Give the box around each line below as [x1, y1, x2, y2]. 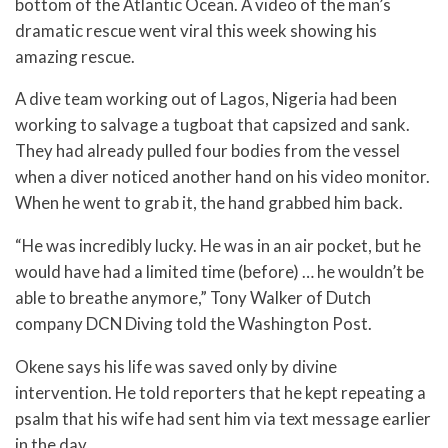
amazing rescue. [15, 45, 135, 67]
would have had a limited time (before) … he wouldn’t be [15, 261, 424, 283]
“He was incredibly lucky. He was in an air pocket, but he [15, 235, 421, 257]
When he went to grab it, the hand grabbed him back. [15, 192, 403, 214]
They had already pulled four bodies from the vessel [15, 140, 400, 162]
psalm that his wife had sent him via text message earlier [15, 407, 431, 429]
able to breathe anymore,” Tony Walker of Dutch [15, 287, 371, 309]
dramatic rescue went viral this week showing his [15, 19, 377, 41]
